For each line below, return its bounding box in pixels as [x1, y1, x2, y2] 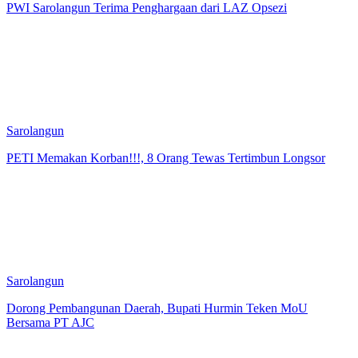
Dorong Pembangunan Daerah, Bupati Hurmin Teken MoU [6, 300, 308, 315]
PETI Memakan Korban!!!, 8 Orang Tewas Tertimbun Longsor [6, 150, 325, 165]
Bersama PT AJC [6, 315, 94, 329]
